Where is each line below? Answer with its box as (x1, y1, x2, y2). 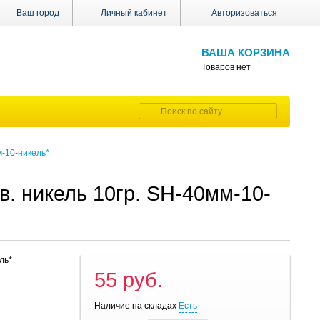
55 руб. (94, 269, 164, 292)
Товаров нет (201, 62, 251, 72)
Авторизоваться (211, 8, 277, 18)
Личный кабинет (100, 8, 167, 18)
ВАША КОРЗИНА (201, 46, 290, 59)
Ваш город (14, 8, 59, 18)
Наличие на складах (94, 301, 177, 311)
